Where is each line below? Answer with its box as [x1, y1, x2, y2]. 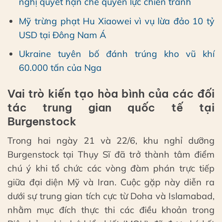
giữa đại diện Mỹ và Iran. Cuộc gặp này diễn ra [7, 176, 215, 188]
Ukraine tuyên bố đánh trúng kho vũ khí [19, 48, 215, 60]
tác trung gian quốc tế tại [7, 100, 215, 114]
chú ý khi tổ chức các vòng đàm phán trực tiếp [7, 162, 215, 174]
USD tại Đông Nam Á [19, 29, 107, 41]
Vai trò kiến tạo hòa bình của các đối [7, 86, 215, 101]
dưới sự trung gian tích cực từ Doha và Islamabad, [7, 190, 215, 202]
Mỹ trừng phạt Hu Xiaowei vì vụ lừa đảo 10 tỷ [19, 15, 215, 27]
